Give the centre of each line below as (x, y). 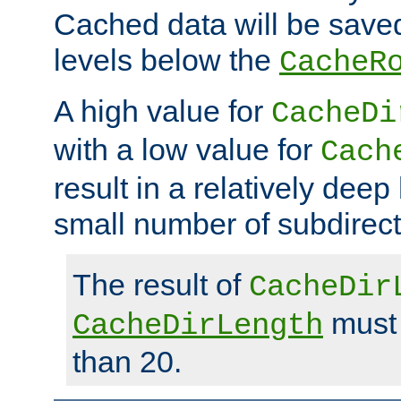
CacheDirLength (198, 326)
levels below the (166, 60)
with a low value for (187, 150)
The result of (161, 285)
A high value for (162, 111)
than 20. (127, 362)
